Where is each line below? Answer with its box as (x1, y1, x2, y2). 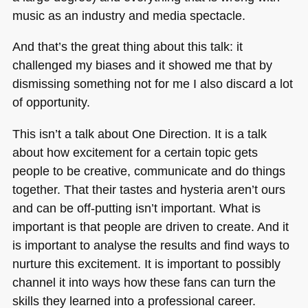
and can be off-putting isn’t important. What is (12, 200, 261, 215)
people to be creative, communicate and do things (12, 163, 285, 178)
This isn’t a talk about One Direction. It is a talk (12, 126, 267, 141)
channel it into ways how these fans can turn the (12, 274, 276, 289)
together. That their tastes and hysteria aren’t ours (12, 181, 285, 197)
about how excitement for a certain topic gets (12, 144, 258, 159)
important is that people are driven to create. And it (12, 219, 289, 234)
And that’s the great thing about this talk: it (12, 39, 243, 54)
